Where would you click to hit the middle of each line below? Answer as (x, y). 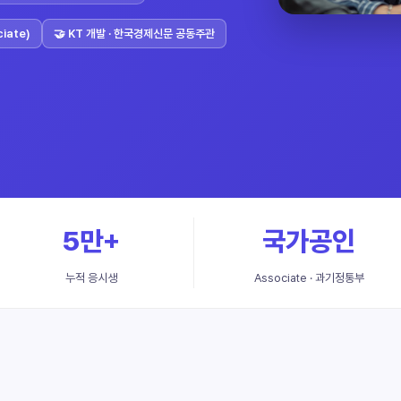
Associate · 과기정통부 (309, 278)
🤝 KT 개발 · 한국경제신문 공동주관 (134, 34)
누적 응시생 (91, 278)
